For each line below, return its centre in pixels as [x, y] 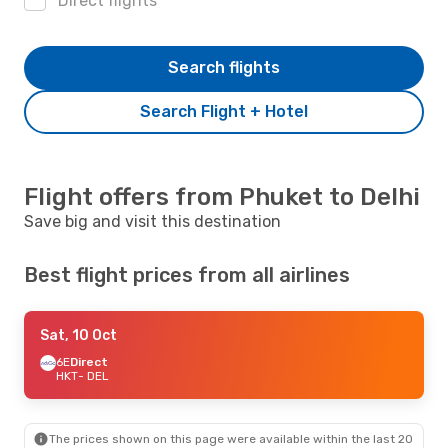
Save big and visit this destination [152, 221]
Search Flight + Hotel [224, 111]
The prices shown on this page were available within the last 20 [231, 438]
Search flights [224, 67]
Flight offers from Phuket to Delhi [222, 196]
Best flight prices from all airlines [187, 274]
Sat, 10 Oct [78, 335]
